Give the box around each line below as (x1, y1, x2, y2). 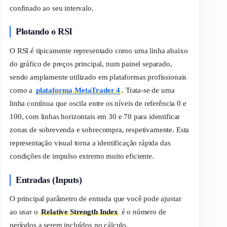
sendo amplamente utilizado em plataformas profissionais (10, 73, 187, 82)
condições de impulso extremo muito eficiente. (10, 152, 154, 161)
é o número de (119, 208, 166, 216)
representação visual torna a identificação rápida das (10, 139, 171, 147)
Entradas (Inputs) (16, 174, 82, 185)
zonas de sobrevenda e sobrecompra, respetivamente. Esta (10, 126, 190, 134)
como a (10, 86, 34, 95)
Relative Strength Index (41, 208, 118, 216)
